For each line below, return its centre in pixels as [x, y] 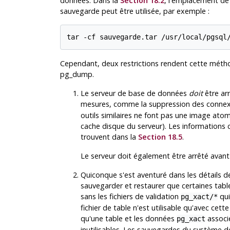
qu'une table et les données [128, 218]
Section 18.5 [160, 137]
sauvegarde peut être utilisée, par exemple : [135, 11]
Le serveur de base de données [135, 93]
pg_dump [76, 74]
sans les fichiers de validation [130, 196]
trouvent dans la [109, 137]
